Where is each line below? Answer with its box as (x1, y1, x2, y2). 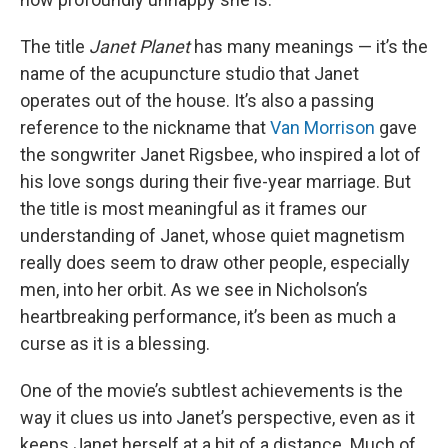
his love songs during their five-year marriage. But (20, 171, 411, 192)
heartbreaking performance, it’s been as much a (20, 306, 396, 327)
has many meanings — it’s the (190, 36, 428, 57)
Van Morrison (270, 117, 375, 138)
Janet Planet (89, 36, 190, 57)
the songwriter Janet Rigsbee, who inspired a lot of (20, 144, 421, 165)
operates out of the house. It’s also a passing (20, 90, 374, 111)
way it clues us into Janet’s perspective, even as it (20, 407, 415, 428)
